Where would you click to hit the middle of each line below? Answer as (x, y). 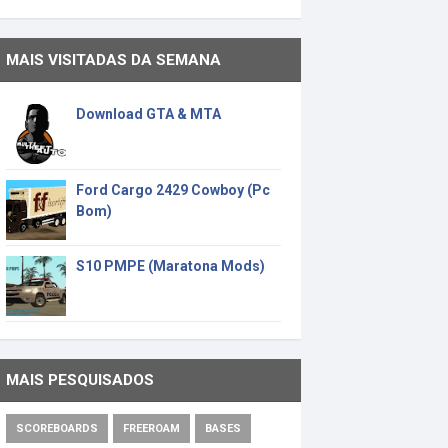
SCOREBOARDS (57, 428)
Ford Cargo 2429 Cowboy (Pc (173, 189)
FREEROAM (151, 428)
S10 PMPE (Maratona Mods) (170, 265)
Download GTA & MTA (148, 113)
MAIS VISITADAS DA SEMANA (113, 59)
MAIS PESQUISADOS (80, 379)
